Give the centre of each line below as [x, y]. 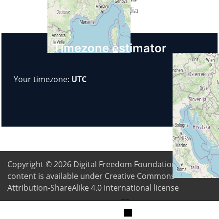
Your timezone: [43, 79]
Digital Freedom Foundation [125, 164]
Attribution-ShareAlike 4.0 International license [93, 188]
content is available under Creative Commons [91, 176]
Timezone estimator [109, 48]
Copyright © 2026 [40, 164]
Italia [130, 11]
